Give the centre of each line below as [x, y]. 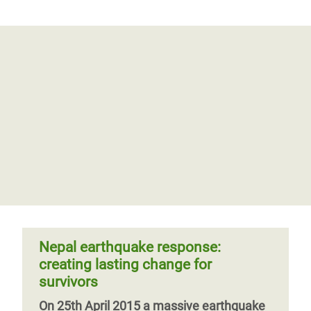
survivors [68, 282]
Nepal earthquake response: [130, 247]
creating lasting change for [125, 264]
